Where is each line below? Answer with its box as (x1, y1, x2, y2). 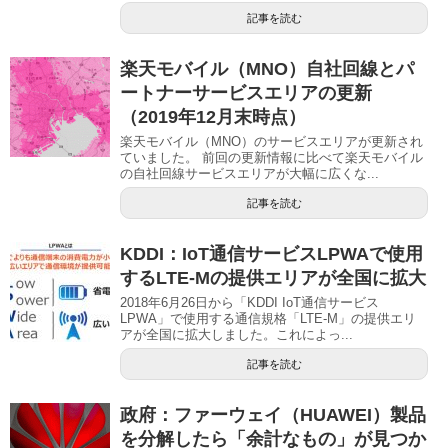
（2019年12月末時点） (120, 107, 306, 128)
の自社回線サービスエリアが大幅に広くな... (120, 166, 379, 182)
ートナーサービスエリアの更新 (120, 83, 372, 104)
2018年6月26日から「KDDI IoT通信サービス (120, 295, 379, 311)
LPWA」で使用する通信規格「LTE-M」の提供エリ (120, 311, 416, 327)
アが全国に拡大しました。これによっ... (120, 327, 353, 343)
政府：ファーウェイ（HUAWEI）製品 (120, 405, 426, 426)
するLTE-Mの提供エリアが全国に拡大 (120, 268, 426, 289)
